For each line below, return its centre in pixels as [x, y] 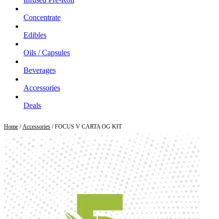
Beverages [40, 70]
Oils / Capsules [47, 53]
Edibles [35, 35]
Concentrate [42, 18]
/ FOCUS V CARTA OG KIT [86, 127]
